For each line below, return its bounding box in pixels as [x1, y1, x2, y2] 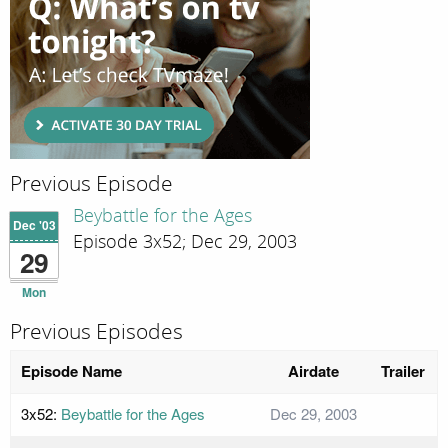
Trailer [381, 360, 425, 383]
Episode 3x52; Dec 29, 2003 [73, 230, 297, 253]
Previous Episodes [10, 318, 183, 345]
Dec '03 [12, 216, 56, 235]
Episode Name [21, 360, 122, 383]
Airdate [287, 360, 339, 383]
